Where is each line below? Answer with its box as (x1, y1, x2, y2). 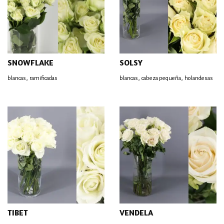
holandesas (184, 75, 213, 81)
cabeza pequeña (141, 75, 181, 81)
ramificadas (29, 75, 57, 81)
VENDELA (119, 207, 153, 217)
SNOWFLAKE (7, 57, 53, 67)
